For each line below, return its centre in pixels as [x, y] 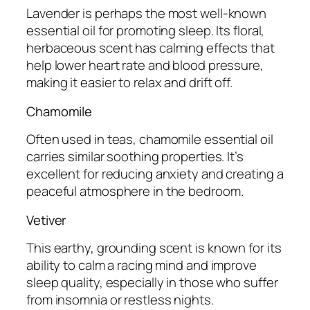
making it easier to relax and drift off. [129, 83]
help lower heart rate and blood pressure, [145, 65]
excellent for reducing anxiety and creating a [155, 174]
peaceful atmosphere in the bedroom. [135, 191]
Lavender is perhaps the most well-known [147, 13]
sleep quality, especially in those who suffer [152, 283]
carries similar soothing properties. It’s [135, 157]
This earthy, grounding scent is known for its [154, 248]
